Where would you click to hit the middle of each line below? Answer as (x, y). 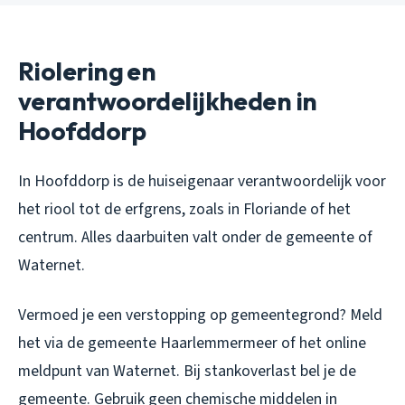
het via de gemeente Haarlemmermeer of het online (192, 343)
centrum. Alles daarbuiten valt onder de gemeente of (195, 237)
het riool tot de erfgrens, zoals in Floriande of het (184, 209)
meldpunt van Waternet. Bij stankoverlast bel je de (187, 371)
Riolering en (87, 71)
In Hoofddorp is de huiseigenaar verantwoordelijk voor (202, 181)
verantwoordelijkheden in (168, 100)
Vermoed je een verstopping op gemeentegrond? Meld (200, 315)
